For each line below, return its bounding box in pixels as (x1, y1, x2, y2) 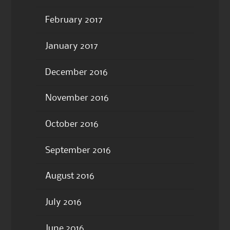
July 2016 (45, 198, 82, 207)
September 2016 (45, 146, 111, 155)
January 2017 (45, 42, 98, 50)
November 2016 (45, 94, 109, 103)
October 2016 (45, 120, 99, 129)
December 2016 (45, 68, 108, 76)
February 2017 (45, 16, 103, 25)
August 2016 (45, 172, 94, 181)
